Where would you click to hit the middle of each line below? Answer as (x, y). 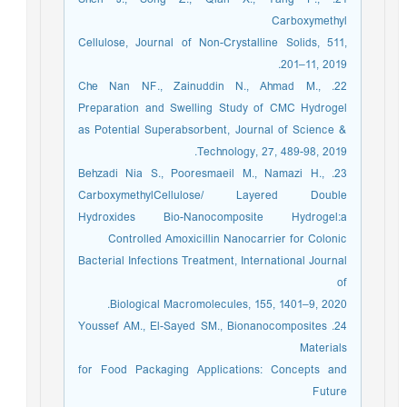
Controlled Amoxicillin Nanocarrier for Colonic (232, 239)
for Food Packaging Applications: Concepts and (217, 370)
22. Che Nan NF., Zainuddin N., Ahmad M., (204, 87)
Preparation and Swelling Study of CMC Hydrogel (217, 109)
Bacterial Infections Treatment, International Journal (217, 261)
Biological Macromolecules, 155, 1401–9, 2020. (233, 305)
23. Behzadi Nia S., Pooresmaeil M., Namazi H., (206, 174)
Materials (328, 348)
